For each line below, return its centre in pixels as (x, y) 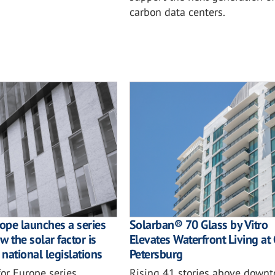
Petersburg (156, 254)
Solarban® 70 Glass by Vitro (199, 224)
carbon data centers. (177, 12)
